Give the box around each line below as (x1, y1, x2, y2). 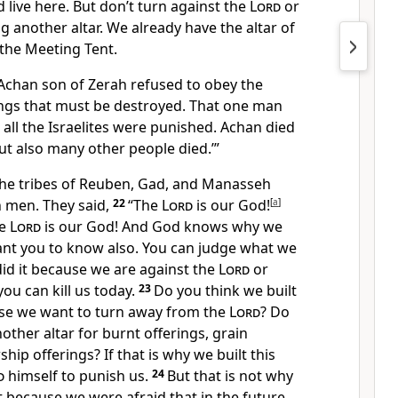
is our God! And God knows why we (41, 217, 283, 236)
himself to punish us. (4, 366, 148, 386)
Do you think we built (154, 281, 297, 300)
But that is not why (167, 366, 293, 386)
